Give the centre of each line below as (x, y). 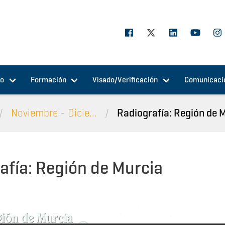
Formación (48, 80)
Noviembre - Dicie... (54, 113)
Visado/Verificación (125, 80)
